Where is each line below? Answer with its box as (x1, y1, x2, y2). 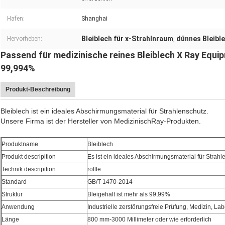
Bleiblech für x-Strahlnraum (81, 35, 173, 43)
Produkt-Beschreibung (6, 86, 70, 93)
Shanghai (81, 15, 107, 23)
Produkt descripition (2, 153, 56, 161)
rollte (87, 166, 101, 173)
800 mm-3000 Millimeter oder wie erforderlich (87, 216, 211, 223)
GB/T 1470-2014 (87, 178, 133, 186)
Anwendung (2, 203, 35, 211)
